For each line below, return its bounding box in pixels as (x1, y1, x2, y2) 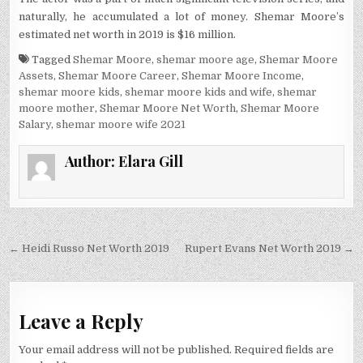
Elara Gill (117, 151, 183, 171)
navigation (8, 258, 122, 289)
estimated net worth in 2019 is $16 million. (19, 28, 237, 41)
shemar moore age (156, 53, 255, 66)
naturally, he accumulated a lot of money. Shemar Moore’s (19, 10, 344, 23)
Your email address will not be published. (19, 344, 233, 357)
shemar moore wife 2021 (56, 117, 186, 130)
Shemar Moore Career (58, 69, 177, 82)
